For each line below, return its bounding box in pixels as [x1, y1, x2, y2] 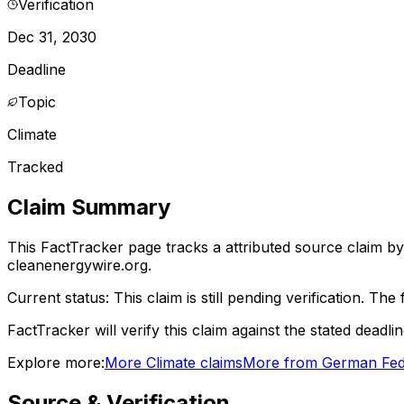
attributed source [225, 237, 343, 256]
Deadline [7, 60, 66, 78]
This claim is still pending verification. [114, 288, 364, 307]
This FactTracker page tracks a [7, 237, 225, 256]
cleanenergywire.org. [7, 255, 151, 274]
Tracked [7, 157, 63, 176]
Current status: [7, 288, 114, 307]
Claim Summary [7, 193, 170, 220]
